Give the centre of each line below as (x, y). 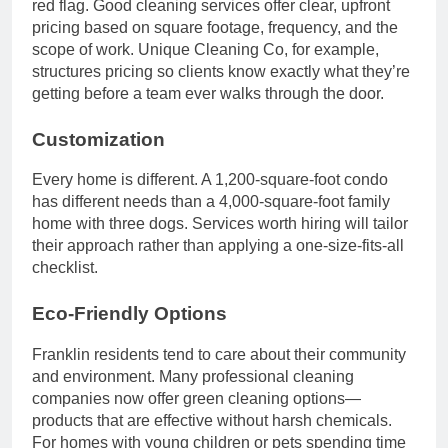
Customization (98, 139)
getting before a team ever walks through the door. (208, 93)
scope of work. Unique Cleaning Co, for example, (205, 49)
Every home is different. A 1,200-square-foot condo (210, 180)
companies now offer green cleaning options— (196, 399)
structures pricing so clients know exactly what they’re (221, 71)
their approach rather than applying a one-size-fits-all (218, 246)
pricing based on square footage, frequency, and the (215, 27)
